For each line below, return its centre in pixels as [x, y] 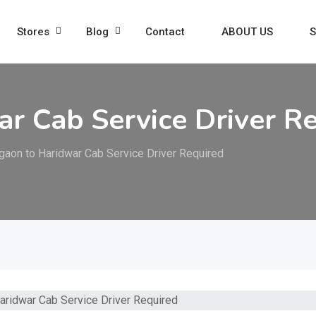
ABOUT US [247, 32]
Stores [33, 32]
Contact [165, 32]
